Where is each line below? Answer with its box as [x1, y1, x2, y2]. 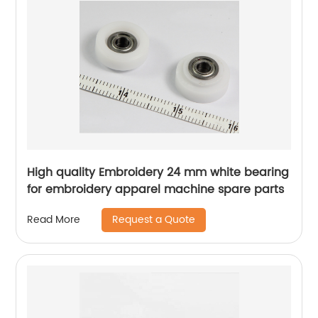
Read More [27, 212, 81, 229]
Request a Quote [112, 211, 196, 228]
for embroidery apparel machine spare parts [27, 180, 285, 199]
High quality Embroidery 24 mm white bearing [27, 163, 290, 182]
